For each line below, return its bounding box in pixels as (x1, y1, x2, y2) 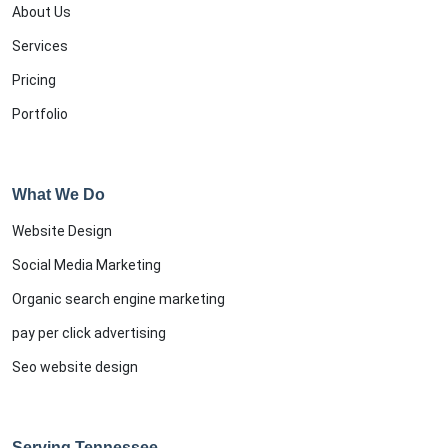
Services (12, 37, 68, 54)
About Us (12, 3, 71, 20)
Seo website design (12, 358, 138, 375)
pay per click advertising (12, 324, 166, 341)
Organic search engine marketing (12, 290, 225, 307)
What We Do (12, 185, 105, 203)
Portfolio (12, 105, 68, 122)
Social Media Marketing (12, 256, 161, 273)
